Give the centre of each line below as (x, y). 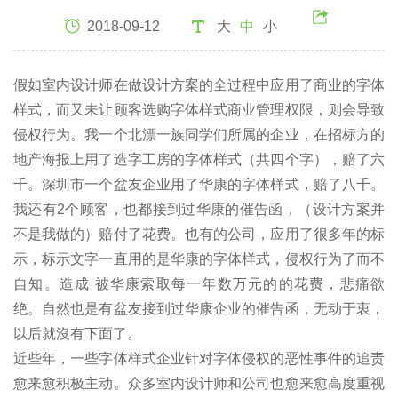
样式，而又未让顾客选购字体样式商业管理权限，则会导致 (199, 109)
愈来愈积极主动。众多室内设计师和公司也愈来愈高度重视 (199, 383)
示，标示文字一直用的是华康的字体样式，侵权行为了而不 (199, 259)
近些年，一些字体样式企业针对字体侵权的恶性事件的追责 (199, 358)
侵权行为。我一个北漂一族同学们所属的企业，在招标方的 (199, 134)
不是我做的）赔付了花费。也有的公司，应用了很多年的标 (199, 234)
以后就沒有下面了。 (77, 333)
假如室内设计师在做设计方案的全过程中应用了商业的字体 (199, 84)
